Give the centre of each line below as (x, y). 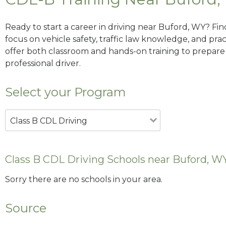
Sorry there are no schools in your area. (84, 180)
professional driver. (43, 63)
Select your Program (66, 92)
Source (26, 208)
